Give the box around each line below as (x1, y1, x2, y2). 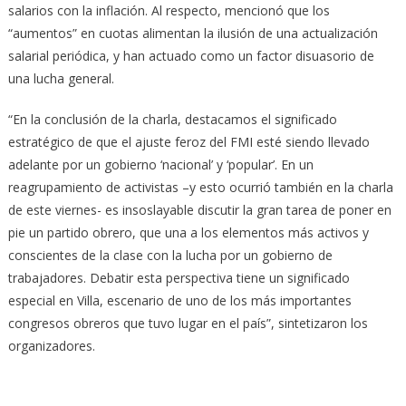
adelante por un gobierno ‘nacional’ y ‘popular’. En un (7, 155, 314, 173)
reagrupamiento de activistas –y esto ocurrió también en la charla (7, 178, 393, 196)
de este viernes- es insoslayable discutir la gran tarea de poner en (7, 200, 391, 218)
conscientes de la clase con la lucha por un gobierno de (7, 246, 333, 264)
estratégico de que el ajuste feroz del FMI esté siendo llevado (7, 132, 370, 150)
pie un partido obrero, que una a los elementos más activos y (7, 223, 369, 241)
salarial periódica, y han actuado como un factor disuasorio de (7, 46, 374, 64)
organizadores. (7, 336, 95, 354)
